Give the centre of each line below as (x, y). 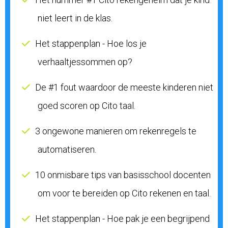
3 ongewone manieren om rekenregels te (116, 131)
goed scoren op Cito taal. (87, 105)
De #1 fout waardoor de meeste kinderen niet (124, 87)
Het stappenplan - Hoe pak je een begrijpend (122, 219)
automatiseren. (67, 150)
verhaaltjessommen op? (85, 62)
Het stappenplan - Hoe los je (91, 43)
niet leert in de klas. (75, 18)
